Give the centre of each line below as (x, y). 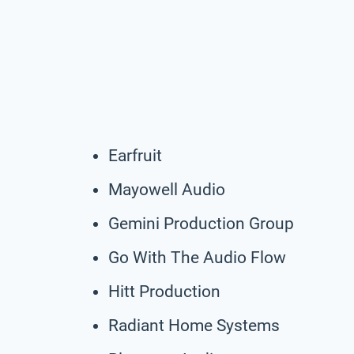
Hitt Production (164, 291)
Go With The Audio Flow (197, 257)
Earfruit (135, 155)
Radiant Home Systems (194, 325)
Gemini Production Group (201, 223)
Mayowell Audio (167, 189)
